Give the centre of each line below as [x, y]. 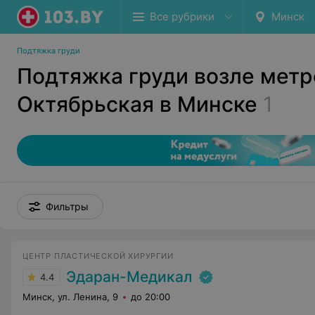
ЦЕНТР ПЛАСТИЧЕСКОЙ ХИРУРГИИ [98, 256]
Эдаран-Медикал [129, 277]
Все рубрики [182, 17]
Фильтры [67, 206]
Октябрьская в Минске [137, 104]
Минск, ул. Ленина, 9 [70, 297]
